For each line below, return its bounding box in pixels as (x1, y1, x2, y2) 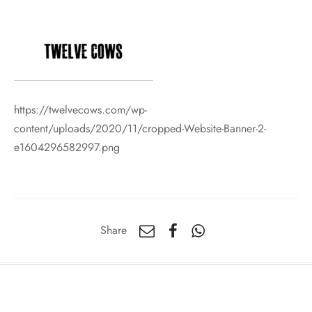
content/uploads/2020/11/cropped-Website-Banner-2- (14, 120, 266, 136)
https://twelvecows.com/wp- (14, 101, 147, 118)
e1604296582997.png (14, 139, 120, 155)
